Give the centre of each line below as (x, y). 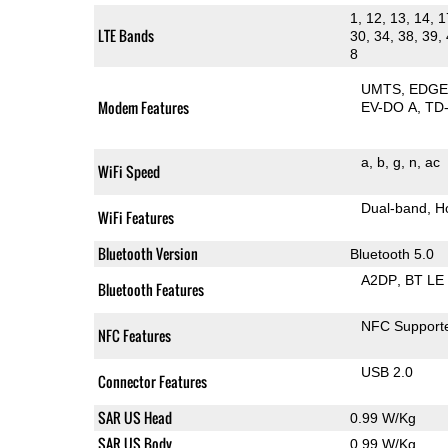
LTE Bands (125, 35)
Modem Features (143, 107)
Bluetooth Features (150, 289)
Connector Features (152, 381)
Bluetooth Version (147, 253)
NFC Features (134, 335)
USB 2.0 (387, 371)
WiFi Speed (128, 171)
